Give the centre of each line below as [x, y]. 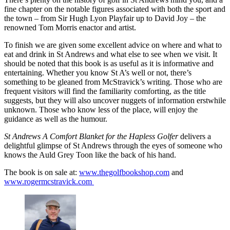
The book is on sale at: [42, 172]
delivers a [195, 137]
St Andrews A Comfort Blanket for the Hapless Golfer [91, 137]
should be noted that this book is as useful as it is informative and [109, 64]
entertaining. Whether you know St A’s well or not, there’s [98, 73]
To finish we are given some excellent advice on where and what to [113, 45]
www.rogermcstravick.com [49, 182]
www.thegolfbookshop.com [124, 172]
